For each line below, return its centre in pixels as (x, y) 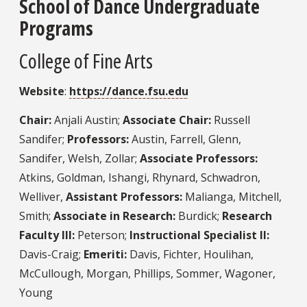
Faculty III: (47, 235)
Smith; (36, 216)
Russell (231, 120)
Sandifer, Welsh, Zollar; (79, 158)
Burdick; (199, 216)
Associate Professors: (199, 158)
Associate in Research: (114, 216)
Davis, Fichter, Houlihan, (190, 254)
